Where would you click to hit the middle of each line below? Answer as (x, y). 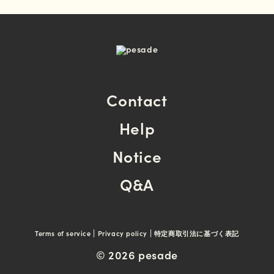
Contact (137, 99)
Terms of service (63, 233)
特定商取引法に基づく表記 (196, 233)
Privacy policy (122, 233)
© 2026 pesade (137, 254)
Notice (137, 156)
